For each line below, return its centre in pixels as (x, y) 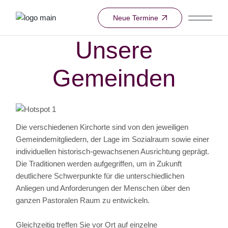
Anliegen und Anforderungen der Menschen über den (103, 188)
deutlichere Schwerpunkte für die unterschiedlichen (100, 176)
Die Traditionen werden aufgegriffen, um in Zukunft (99, 164)
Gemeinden (114, 78)
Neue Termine (135, 18)
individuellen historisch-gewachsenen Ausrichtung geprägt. (113, 152)
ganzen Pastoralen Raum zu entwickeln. (83, 201)
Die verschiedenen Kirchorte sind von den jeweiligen (102, 127)
